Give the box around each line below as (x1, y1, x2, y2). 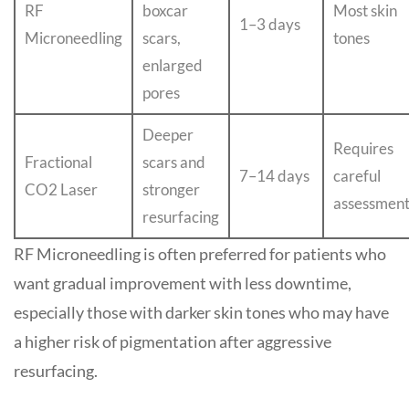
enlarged (142, 56, 203, 75)
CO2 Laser (25, 180, 98, 199)
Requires (333, 139, 393, 158)
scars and (142, 152, 205, 172)
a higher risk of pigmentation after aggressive (14, 331, 331, 351)
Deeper (142, 125, 194, 144)
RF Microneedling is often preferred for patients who (14, 244, 386, 264)
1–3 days (239, 15, 300, 34)
